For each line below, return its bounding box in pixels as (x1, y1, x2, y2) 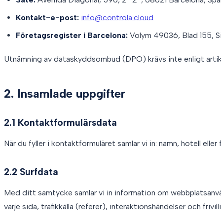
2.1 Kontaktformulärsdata (4, 116, 117, 128)
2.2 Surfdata (4, 166, 58, 178)
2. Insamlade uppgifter (4, 86, 125, 101)
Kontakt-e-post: (16, 12, 79, 22)
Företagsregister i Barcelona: (16, 30, 128, 40)
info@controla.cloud (81, 12, 153, 22)
